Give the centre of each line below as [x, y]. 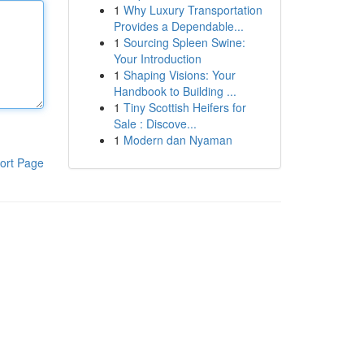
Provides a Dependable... [178, 26]
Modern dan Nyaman [178, 140]
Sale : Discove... [155, 123]
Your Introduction [157, 58]
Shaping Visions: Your [179, 75]
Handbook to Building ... [175, 91]
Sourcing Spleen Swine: [184, 42]
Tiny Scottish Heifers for [184, 107]
